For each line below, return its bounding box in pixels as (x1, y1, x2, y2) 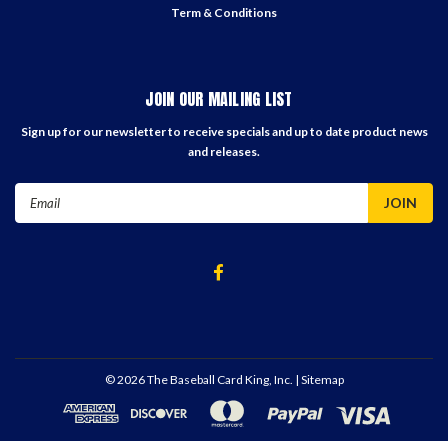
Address (15, 205, 68, 223)
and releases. (188, 143, 260, 159)
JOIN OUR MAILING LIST (145, 86, 293, 111)
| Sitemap (294, 371, 344, 387)
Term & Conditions (171, 4, 277, 20)
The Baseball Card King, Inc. (144, 371, 293, 387)
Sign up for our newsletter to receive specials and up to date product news (20, 123, 428, 139)
